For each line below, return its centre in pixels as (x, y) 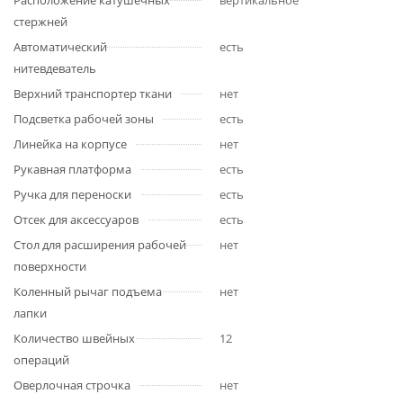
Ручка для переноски (72, 194)
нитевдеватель (55, 68)
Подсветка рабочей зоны (84, 119)
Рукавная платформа (72, 169)
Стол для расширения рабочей (100, 245)
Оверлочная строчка (72, 385)
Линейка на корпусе (70, 144)
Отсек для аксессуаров (76, 219)
